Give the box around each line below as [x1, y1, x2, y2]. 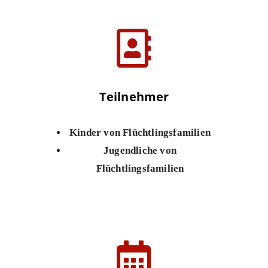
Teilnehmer [99, 89, 169, 105]
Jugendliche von [103, 145, 176, 156]
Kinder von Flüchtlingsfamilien [69, 127, 211, 138]
